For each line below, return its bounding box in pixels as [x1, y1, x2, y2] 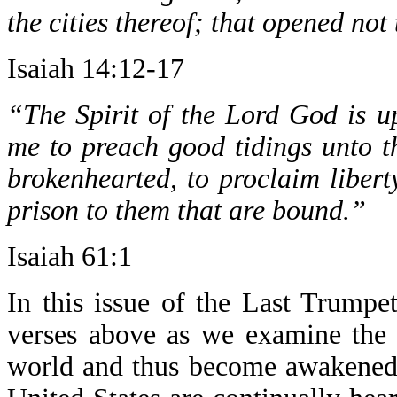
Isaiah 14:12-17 [7, 53, 184, 84]
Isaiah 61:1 [7, 241, 132, 272]
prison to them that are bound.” [7, 195, 366, 226]
